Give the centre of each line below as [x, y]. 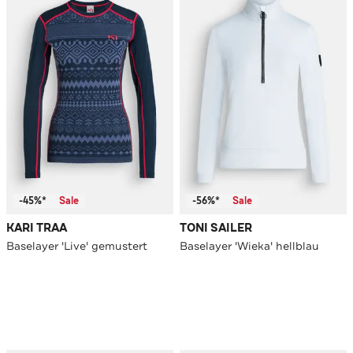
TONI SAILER [216, 229]
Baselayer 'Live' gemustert [77, 246]
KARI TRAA [37, 229]
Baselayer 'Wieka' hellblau [249, 246]
